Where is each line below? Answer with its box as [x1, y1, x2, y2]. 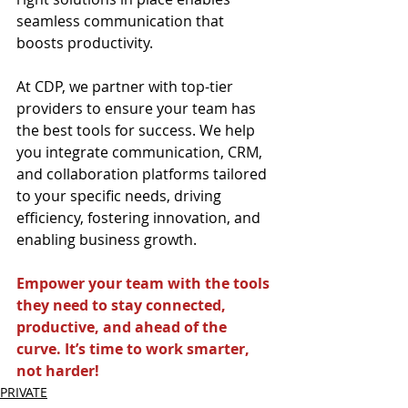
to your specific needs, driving [16, 185, 225, 206]
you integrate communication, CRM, [16, 141, 266, 162]
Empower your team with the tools [16, 272, 273, 293]
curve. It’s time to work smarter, [16, 338, 253, 359]
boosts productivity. [16, 32, 153, 53]
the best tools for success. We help [16, 119, 259, 140]
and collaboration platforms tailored [16, 163, 270, 184]
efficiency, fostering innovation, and [16, 207, 264, 228]
